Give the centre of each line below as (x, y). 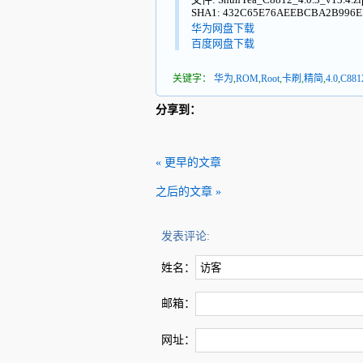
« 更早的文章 (188, 162)
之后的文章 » (188, 191)
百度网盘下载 (223, 43)
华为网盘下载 (223, 28)
